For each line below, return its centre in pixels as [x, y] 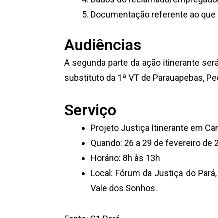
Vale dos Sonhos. [124, 188]
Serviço [90, 110]
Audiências [103, 45]
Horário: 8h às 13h [125, 158]
